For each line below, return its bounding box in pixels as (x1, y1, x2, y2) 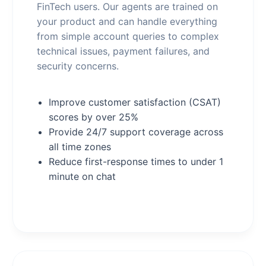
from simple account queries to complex (36, 30, 219, 42)
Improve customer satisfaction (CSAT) (48, 96, 221, 108)
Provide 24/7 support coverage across (48, 126, 223, 138)
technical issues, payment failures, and (36, 45, 210, 57)
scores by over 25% (48, 111, 138, 123)
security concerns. (36, 60, 119, 72)
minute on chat (48, 170, 116, 182)
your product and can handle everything (36, 15, 217, 27)
